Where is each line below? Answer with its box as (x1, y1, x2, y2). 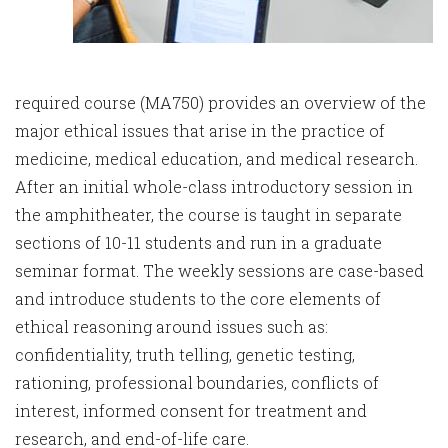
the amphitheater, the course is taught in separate (15, 204, 402, 226)
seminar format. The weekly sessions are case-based (15, 260, 424, 282)
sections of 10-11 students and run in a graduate (15, 232, 382, 254)
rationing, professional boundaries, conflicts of (15, 372, 379, 394)
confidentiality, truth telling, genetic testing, (15, 344, 355, 366)
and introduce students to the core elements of (15, 288, 381, 310)
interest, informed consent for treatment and (15, 400, 367, 422)
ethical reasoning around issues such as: (15, 316, 328, 338)
